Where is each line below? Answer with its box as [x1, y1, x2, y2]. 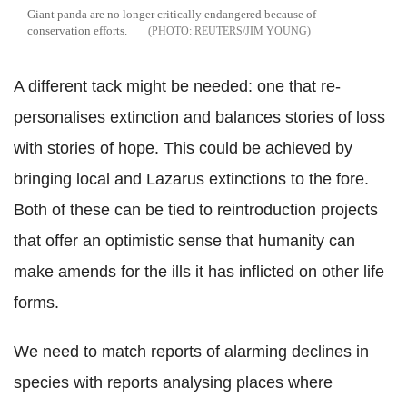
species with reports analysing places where [14, 373, 333, 392]
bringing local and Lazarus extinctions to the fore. [14, 170, 369, 189]
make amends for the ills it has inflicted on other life [14, 263, 384, 282]
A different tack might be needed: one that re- [14, 77, 341, 96]
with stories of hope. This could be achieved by [14, 139, 352, 158]
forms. [14, 293, 59, 313]
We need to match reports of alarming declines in [14, 342, 369, 362]
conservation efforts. [27, 24, 127, 38]
